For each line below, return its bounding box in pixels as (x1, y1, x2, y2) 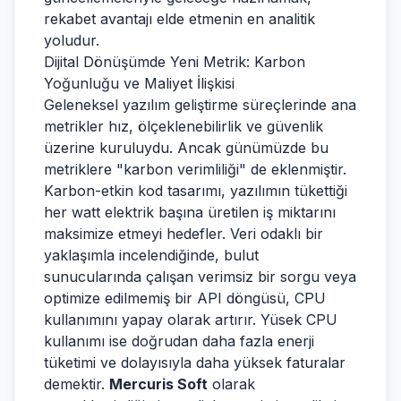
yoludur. (44, 31, 99, 49)
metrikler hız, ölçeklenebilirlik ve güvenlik (44, 117, 323, 135)
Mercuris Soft (109, 375, 208, 393)
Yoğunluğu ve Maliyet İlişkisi (44, 74, 235, 92)
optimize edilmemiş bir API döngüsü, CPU (44, 289, 326, 307)
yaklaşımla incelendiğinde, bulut (44, 246, 259, 264)
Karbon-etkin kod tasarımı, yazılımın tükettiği (44, 182, 347, 200)
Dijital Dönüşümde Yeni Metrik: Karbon (44, 53, 305, 71)
